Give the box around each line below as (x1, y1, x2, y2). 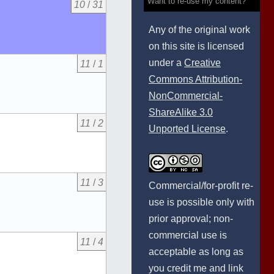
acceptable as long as (149, 246, 243, 257)
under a (149, 57, 184, 68)
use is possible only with (149, 197, 254, 207)
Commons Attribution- (149, 74, 242, 84)
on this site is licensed (149, 41, 244, 51)
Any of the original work (149, 24, 250, 35)
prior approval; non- (149, 213, 233, 224)
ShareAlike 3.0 (149, 107, 213, 117)
